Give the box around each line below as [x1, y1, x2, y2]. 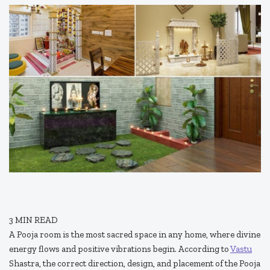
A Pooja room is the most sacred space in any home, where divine [9, 229, 260, 240]
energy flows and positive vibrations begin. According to [9, 243, 230, 255]
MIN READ [15, 215, 58, 226]
